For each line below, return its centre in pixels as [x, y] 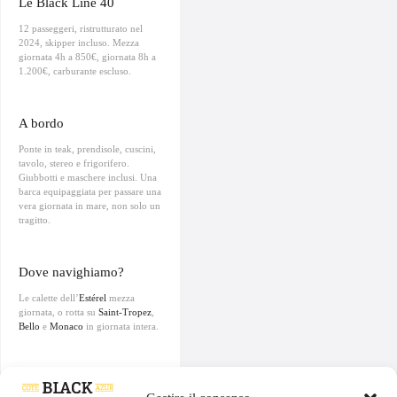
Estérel [93, 297]
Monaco [66, 326]
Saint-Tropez [125, 311]
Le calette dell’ [49, 297]
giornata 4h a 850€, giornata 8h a [87, 56]
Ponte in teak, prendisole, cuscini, [87, 148]
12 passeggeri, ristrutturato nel [81, 28]
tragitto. [35, 219]
